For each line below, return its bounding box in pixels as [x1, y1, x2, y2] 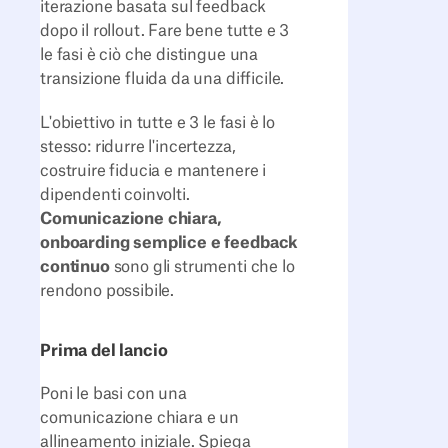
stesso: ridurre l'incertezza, [40, 139, 236, 156]
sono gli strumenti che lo [109, 259, 295, 276]
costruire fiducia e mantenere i [40, 163, 267, 180]
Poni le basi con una [40, 386, 187, 403]
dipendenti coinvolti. [40, 187, 190, 204]
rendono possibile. [40, 283, 175, 300]
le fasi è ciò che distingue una [40, 46, 259, 63]
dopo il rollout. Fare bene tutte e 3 [40, 22, 290, 39]
